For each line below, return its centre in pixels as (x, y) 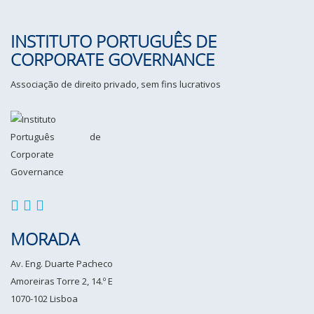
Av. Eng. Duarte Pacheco (62, 264)
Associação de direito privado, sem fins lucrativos (116, 84)
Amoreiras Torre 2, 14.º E (62, 281)
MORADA (45, 239)
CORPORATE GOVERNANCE (112, 59)
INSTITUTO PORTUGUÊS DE (114, 41)
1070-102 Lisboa (44, 299)
